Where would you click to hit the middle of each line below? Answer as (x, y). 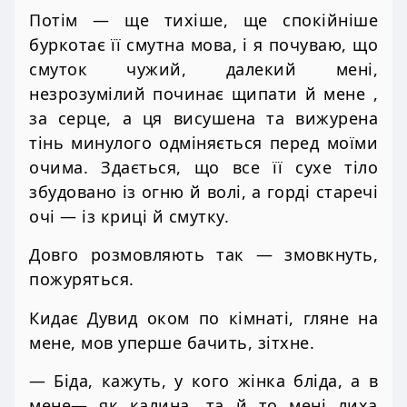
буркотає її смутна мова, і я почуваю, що (203, 44)
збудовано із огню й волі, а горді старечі (203, 191)
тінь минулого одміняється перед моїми (203, 142)
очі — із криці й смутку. (129, 216)
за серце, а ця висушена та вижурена (203, 118)
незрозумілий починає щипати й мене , (203, 93)
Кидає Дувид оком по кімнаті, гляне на (203, 318)
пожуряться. (82, 279)
